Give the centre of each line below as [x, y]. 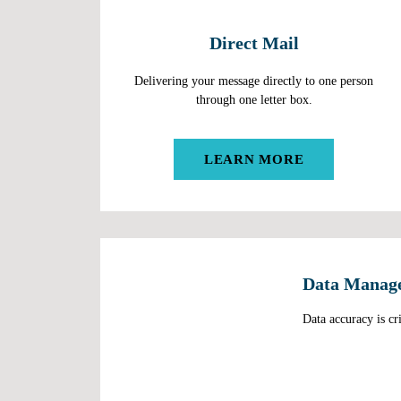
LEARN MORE [254, 159]
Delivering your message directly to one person [254, 81]
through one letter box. [254, 99]
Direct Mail [254, 43]
